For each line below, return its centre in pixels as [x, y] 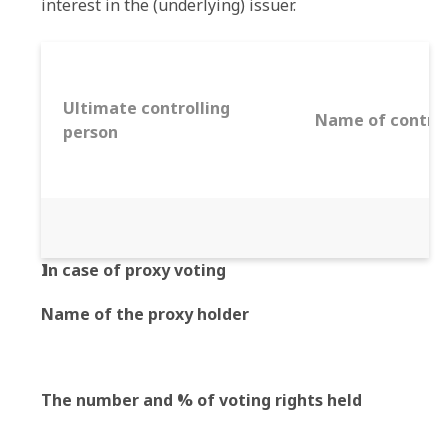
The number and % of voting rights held [201, 400]
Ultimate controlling [146, 108]
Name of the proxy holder [145, 314]
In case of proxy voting [133, 270]
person [90, 132]
